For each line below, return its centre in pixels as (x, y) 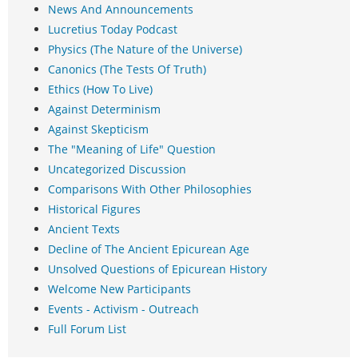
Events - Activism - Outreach (123, 309)
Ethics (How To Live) (100, 89)
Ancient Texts (84, 229)
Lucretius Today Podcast (113, 30)
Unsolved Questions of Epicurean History (157, 269)
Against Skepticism (98, 129)
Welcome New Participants (119, 289)
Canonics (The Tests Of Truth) (127, 70)
